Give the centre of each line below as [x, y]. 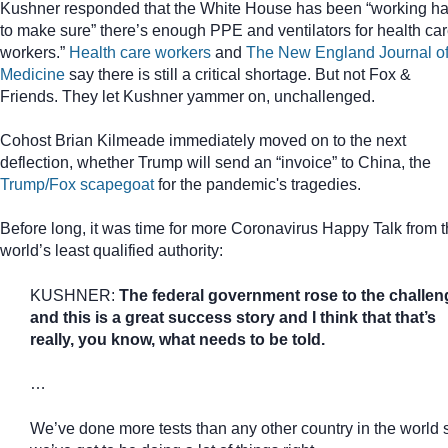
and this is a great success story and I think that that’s [233, 316]
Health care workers [140, 51]
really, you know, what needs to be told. [177, 338]
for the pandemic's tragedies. [257, 184]
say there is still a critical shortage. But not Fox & [238, 73]
